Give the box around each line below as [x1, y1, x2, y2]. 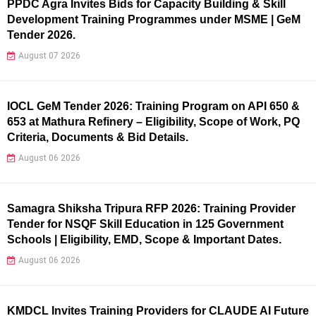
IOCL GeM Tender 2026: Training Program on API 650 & [7, 99, 300, 112]
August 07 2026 [18, 50, 80, 61]
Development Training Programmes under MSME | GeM [7, 13, 300, 25]
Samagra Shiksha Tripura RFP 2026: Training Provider [7, 202, 296, 214]
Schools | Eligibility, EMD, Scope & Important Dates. [7, 233, 281, 245]
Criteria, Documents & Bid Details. [7, 130, 188, 143]
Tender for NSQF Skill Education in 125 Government [7, 217, 284, 230]
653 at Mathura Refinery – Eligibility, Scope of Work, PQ [7, 115, 300, 128]
